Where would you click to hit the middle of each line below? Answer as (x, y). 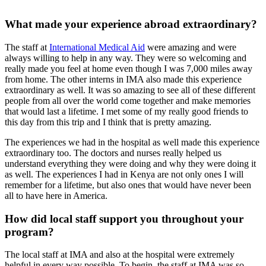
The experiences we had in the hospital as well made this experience (132, 142)
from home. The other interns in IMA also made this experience (123, 79)
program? (29, 232)
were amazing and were (191, 47)
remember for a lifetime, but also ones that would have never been (128, 185)
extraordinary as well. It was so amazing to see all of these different (130, 90)
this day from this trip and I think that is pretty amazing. (108, 122)
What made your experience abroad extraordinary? (131, 24)
